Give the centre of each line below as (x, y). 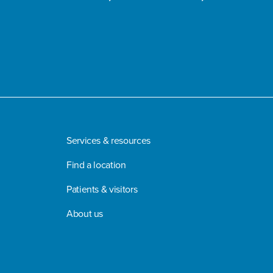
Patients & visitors (102, 189)
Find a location (96, 165)
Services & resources (108, 140)
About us (85, 213)
